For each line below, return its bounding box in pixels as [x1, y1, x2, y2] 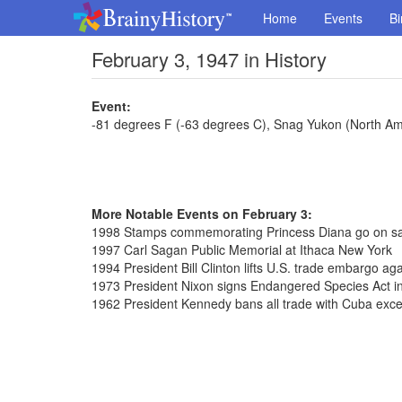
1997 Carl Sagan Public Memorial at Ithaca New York [92, 240, 392, 258]
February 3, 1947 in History [92, 45, 327, 73]
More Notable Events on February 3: [92, 205, 312, 223]
